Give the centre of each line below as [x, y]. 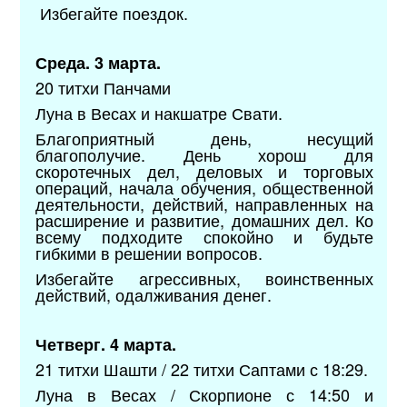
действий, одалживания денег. [154, 294]
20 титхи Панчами [104, 87]
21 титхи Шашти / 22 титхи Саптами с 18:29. [202, 368]
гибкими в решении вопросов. [152, 252]
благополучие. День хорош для [204, 154]
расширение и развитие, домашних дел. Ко [204, 219]
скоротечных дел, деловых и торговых [204, 170]
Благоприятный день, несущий [204, 138]
